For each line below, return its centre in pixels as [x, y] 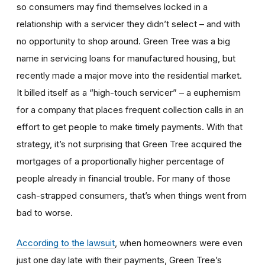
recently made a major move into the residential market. [129, 75]
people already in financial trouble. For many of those [124, 178]
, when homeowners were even [179, 243]
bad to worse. [45, 212]
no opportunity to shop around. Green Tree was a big [123, 41]
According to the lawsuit [66, 243]
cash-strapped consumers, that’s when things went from [132, 195]
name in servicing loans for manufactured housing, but [126, 58]
